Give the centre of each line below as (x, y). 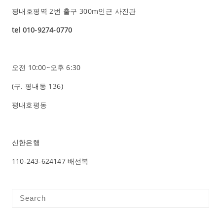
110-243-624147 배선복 (50, 161)
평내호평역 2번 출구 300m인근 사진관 (74, 11)
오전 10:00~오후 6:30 (46, 67)
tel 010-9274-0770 (42, 30)
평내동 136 (43, 86)
